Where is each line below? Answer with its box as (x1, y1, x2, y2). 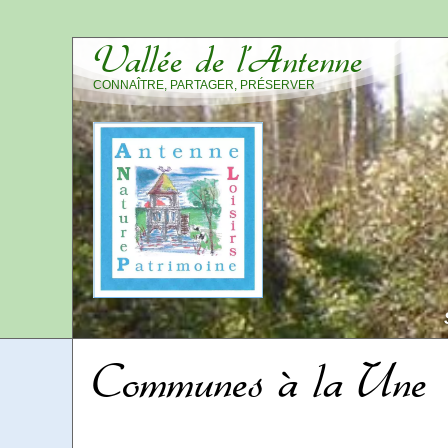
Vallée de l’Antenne (93, 40, 363, 80)
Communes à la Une (91, 357, 427, 407)
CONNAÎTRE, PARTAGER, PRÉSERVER (93, 78, 315, 92)
